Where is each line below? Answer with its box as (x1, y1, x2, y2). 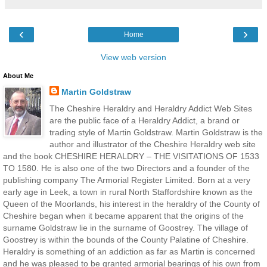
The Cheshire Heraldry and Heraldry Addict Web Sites (49, 103, 252, 113)
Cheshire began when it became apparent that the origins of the (3, 210, 244, 221)
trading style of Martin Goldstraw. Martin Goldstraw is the (49, 127, 263, 137)
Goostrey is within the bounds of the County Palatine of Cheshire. (3, 234, 249, 244)
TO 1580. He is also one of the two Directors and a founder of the (3, 163, 250, 173)
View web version (101, 52, 166, 63)
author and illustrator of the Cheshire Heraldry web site (49, 139, 256, 149)
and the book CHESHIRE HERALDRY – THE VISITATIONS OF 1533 (3, 151, 259, 161)
